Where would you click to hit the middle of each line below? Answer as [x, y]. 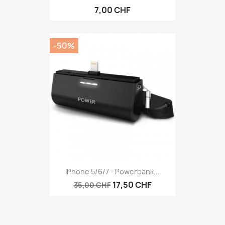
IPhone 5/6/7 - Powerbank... [113, 172]
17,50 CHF [132, 185]
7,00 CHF [113, 10]
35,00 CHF [92, 185]
